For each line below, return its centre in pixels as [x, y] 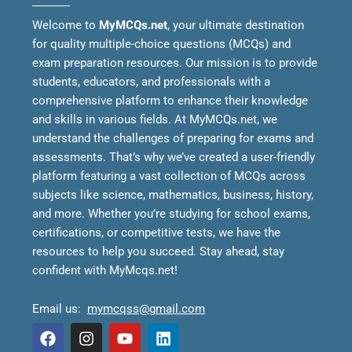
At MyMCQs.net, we [226, 119]
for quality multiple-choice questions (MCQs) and [161, 44]
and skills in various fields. [103, 119]
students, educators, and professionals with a [151, 81]
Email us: [57, 309]
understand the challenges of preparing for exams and [173, 138]
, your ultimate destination [236, 25]
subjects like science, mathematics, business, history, [173, 194]
